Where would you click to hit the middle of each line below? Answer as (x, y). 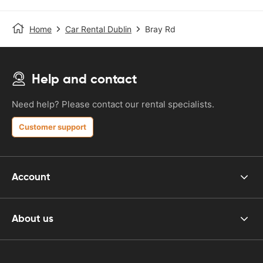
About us (33, 219)
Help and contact (84, 79)
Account (31, 177)
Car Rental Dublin (98, 29)
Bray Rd (160, 29)
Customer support (53, 127)
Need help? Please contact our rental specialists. (113, 104)
